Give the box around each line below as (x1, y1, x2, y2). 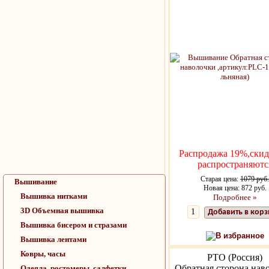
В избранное (215, 231, 264, 240)
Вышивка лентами (20, 235, 86, 244)
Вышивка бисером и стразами (20, 220, 127, 229)
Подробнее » (213, 193, 257, 202)
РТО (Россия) (207, 252, 262, 262)
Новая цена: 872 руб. (203, 184, 267, 192)
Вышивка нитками (20, 192, 87, 201)
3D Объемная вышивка (20, 206, 104, 215)
